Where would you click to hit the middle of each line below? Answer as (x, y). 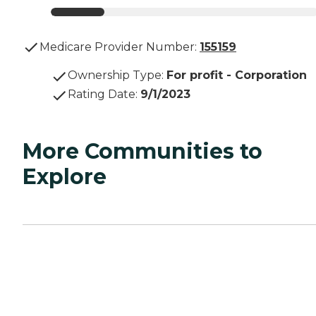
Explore (65, 177)
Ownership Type (115, 75)
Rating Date (102, 95)
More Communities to (142, 152)
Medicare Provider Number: (118, 47)
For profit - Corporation (237, 75)
